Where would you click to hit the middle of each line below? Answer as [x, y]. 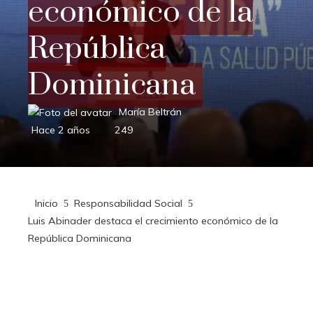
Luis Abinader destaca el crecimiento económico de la [153, 220]
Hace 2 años [61, 130]
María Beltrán [150, 112]
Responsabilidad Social [128, 203]
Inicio [46, 203]
